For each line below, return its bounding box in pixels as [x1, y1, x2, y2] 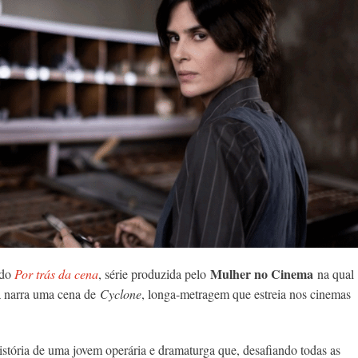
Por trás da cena [14, 265, 98, 283]
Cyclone [100, 285, 141, 303]
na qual [313, 265, 354, 283]
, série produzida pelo [98, 265, 210, 283]
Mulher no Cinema [210, 265, 313, 284]
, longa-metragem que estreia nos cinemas [141, 285, 351, 303]
